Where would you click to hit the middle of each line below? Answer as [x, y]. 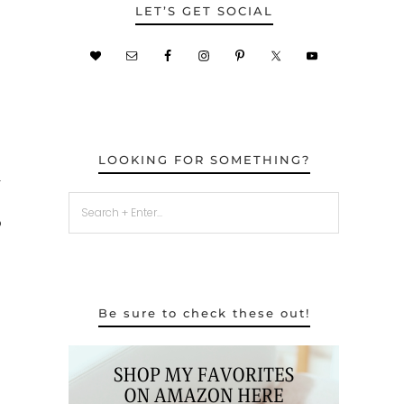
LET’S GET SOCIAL [204, 10]
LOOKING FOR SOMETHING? [204, 159]
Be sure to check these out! [204, 312]
